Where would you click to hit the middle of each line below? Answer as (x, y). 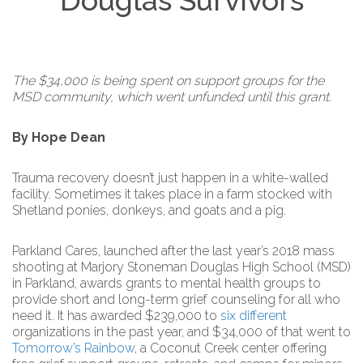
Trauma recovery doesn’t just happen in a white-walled (170, 178)
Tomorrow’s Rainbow (73, 348)
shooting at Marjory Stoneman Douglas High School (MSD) (181, 267)
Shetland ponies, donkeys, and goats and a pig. (149, 210)
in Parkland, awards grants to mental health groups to (167, 283)
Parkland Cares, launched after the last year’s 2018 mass (173, 251)
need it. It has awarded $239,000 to (116, 316)
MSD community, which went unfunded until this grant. (172, 97)
